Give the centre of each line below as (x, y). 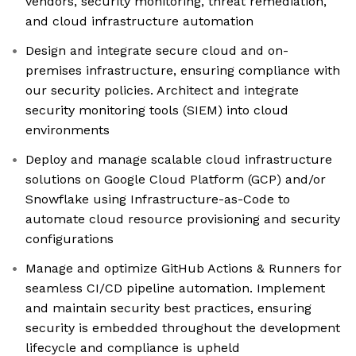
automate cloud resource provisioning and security (183, 219)
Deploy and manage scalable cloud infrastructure (179, 160)
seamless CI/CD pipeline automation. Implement (175, 288)
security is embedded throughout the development (183, 328)
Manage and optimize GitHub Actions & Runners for (184, 269)
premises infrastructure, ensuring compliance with (183, 71)
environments (68, 130)
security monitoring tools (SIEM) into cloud (157, 110)
